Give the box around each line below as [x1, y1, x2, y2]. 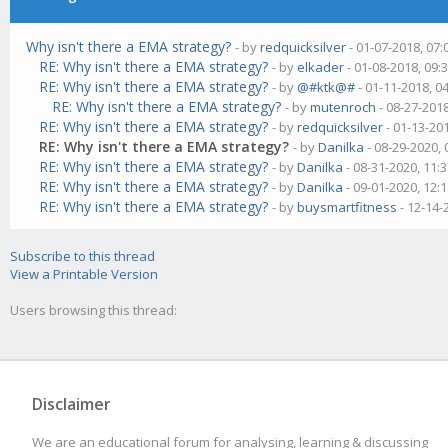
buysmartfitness [297, 198, 398, 216]
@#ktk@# [297, 78, 356, 96]
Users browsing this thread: [10, 301, 177, 319]
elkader [297, 58, 345, 76]
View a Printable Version [10, 265, 158, 283]
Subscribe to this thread [10, 247, 155, 265]
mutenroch [310, 98, 377, 116]
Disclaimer [32, 393, 111, 415]
